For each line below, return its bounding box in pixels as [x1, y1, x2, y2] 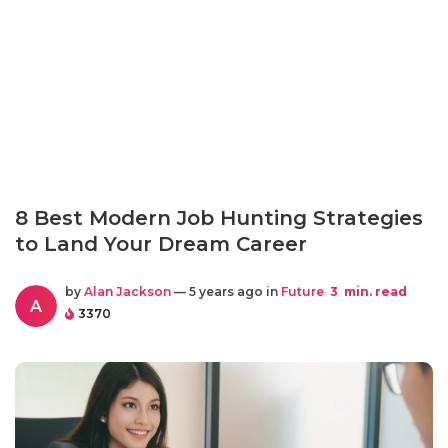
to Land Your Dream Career [15, 232, 307, 256]
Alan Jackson [84, 284, 171, 299]
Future [281, 284, 324, 299]
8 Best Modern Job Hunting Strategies [15, 206, 423, 230]
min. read [341, 284, 407, 299]
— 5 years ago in [171, 284, 281, 299]
